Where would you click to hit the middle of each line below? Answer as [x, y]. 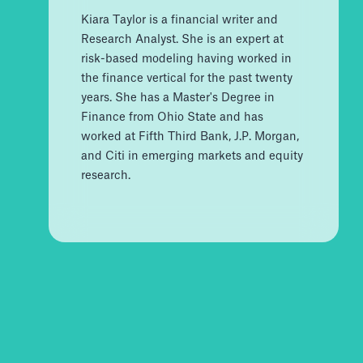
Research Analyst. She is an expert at [182, 39]
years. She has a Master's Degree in [178, 98]
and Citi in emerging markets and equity [192, 156]
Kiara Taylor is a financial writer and [179, 20]
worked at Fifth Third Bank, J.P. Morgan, [190, 137]
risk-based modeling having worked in [186, 59]
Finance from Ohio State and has [172, 117]
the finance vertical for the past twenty [187, 78]
